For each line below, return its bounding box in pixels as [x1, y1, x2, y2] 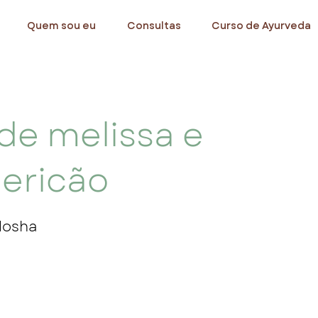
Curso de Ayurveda [212, 18, 311, 33]
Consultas [127, 18, 181, 33]
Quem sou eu [27, 18, 96, 33]
